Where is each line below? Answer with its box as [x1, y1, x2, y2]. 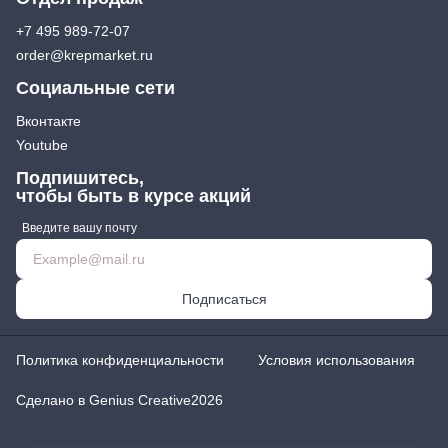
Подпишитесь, [16, 167, 144, 188]
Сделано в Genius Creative [16, 391, 191, 408]
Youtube [16, 136, 68, 153]
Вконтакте [16, 112, 81, 129]
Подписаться [181, 290, 267, 307]
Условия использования [257, 351, 415, 368]
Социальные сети [16, 77, 175, 98]
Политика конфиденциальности [16, 351, 224, 368]
